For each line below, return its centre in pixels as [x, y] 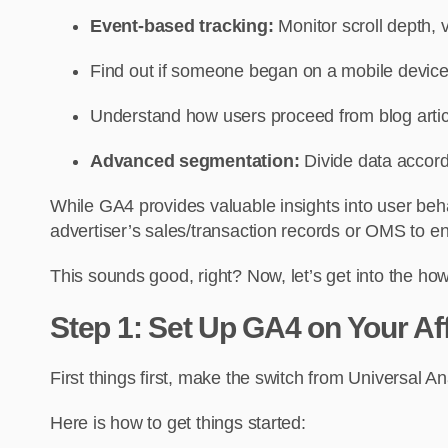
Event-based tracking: [184, 26]
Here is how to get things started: [178, 423]
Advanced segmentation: [195, 161]
